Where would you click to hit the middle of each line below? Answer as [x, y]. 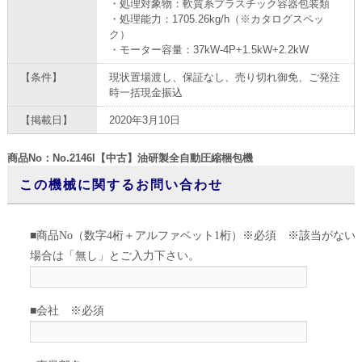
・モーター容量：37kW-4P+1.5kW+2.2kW [208, 50]
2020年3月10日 [144, 120]
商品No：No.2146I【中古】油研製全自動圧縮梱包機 [130, 158]
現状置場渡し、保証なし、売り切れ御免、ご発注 [224, 78]
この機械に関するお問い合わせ [121, 184]
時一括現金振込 [145, 93]
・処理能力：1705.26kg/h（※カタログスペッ [216, 19]
